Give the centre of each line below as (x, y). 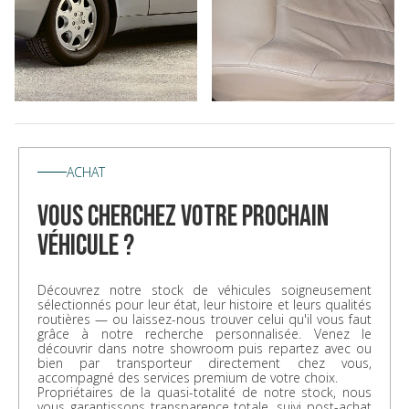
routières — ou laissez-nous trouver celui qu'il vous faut (204, 319)
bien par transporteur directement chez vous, (204, 362)
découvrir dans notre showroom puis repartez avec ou (204, 348)
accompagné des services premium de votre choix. (188, 377)
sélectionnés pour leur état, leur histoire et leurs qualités (204, 304)
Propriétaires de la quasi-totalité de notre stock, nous (204, 392)
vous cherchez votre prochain (183, 216)
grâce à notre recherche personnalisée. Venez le (204, 333)
